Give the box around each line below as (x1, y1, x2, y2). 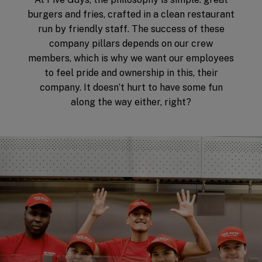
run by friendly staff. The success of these (37, 23, 225, 35)
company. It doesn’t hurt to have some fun (39, 81, 223, 93)
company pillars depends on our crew (49, 37, 213, 49)
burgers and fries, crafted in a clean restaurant (27, 8, 235, 20)
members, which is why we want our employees (28, 52, 234, 64)
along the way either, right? (71, 96, 191, 108)
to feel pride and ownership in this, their (44, 67, 218, 78)
